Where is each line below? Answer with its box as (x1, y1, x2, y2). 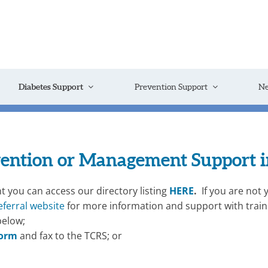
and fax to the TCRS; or (17, 229, 123, 242)
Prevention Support (134, 81, 208, 92)
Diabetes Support (18, 81, 83, 92)
